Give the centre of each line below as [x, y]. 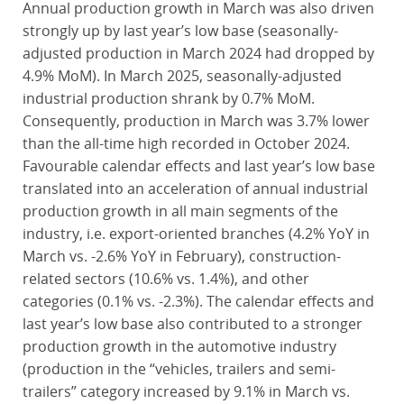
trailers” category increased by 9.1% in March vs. [186, 391]
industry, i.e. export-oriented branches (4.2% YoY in [196, 234]
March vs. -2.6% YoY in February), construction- [181, 256]
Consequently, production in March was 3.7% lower [196, 121]
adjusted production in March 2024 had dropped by [198, 53]
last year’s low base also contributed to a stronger [192, 324]
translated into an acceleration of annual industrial [195, 188]
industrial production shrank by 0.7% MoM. [168, 98]
